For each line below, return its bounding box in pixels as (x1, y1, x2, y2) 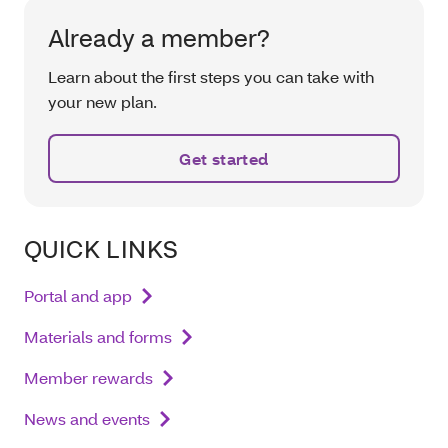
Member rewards (24, 367, 153, 389)
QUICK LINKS (24, 233, 179, 265)
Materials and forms (24, 326, 172, 348)
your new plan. (48, 91, 157, 113)
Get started (179, 148, 269, 170)
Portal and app (24, 285, 132, 307)
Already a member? (48, 22, 270, 54)
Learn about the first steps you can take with (48, 66, 374, 88)
